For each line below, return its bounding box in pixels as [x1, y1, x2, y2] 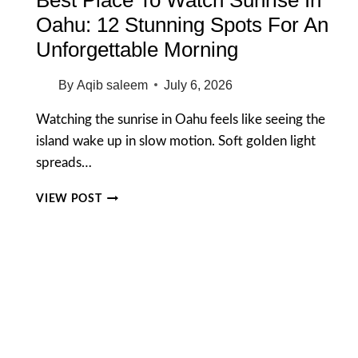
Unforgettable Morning [36, 37, 239, 62]
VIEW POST [36, 193, 102, 205]
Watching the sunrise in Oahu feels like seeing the [36, 112, 326, 126]
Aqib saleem [76, 78, 148, 92]
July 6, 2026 [163, 78, 233, 92]
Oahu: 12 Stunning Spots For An [36, 12, 329, 37]
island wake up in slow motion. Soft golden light [36, 133, 316, 148]
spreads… [36, 155, 93, 169]
